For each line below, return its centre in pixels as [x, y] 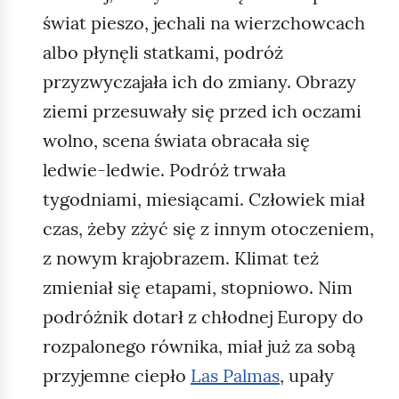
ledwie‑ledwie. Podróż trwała [164, 169]
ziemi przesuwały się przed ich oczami [202, 110]
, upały [307, 375]
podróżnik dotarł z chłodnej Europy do [203, 316]
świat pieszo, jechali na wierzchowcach [204, 22]
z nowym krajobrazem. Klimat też [181, 257]
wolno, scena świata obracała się [176, 140]
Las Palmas [235, 375]
